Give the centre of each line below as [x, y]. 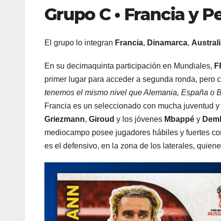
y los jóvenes [139, 119]
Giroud [102, 119]
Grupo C [79, 14]
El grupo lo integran [80, 43]
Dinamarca [167, 43]
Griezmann [65, 119]
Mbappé [179, 119]
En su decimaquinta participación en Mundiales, [129, 66]
